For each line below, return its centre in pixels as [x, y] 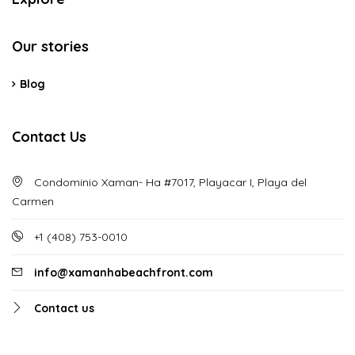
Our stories [50, 47]
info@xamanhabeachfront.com [124, 273]
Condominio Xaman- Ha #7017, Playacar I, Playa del [169, 183]
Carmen [33, 202]
